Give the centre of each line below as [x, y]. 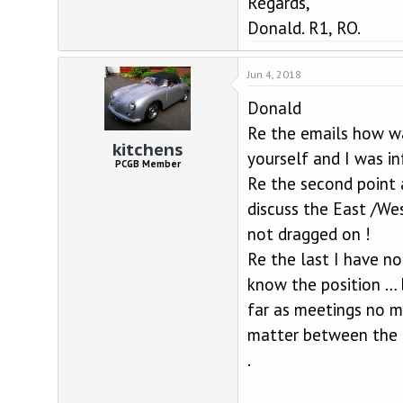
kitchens [148, 149]
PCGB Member [148, 164]
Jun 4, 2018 [274, 74]
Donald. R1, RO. [304, 28]
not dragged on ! [309, 234]
